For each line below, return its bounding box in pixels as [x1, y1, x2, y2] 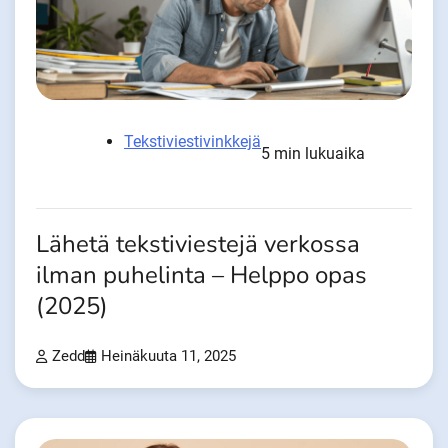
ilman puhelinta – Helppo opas [36, 258, 367, 292]
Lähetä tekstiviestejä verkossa [36, 227, 360, 261]
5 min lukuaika [261, 143, 365, 163]
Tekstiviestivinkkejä [124, 131, 261, 151]
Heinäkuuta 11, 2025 [101, 347, 236, 365]
